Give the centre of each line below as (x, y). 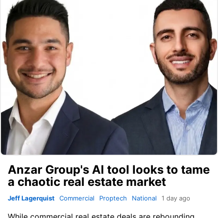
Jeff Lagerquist (31, 198)
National (144, 198)
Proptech (113, 198)
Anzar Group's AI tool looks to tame (109, 170)
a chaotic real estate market (87, 182)
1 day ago (176, 198)
